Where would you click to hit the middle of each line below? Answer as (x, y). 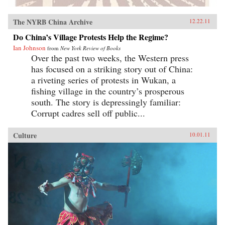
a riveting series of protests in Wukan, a (103, 80)
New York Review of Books (90, 48)
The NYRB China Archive (53, 22)
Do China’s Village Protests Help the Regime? (91, 37)
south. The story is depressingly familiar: (106, 102)
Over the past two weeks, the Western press (110, 58)
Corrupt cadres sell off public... (88, 113)
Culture (25, 136)
